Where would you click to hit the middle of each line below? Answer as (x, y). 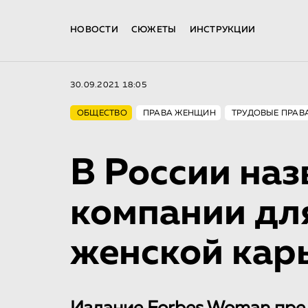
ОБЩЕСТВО (102, 113)
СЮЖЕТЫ (154, 30)
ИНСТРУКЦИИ (222, 30)
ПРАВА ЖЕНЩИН (179, 113)
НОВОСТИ (94, 30)
